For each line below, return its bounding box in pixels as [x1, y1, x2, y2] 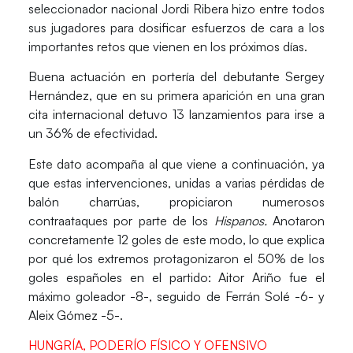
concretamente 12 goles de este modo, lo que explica [28, 231, 325, 247]
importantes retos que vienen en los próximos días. [28, 38, 307, 54]
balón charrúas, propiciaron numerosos [28, 193, 325, 210]
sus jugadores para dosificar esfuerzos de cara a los [28, 19, 325, 35]
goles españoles [28, 269, 122, 285]
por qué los [28, 250, 98, 266]
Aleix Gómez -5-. [28, 307, 123, 323]
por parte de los [113, 212, 214, 229]
